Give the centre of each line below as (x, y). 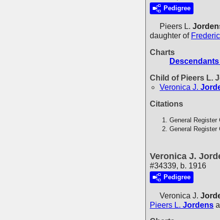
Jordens (198, 205)
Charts (162, 53)
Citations (166, 104)
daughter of (170, 36)
